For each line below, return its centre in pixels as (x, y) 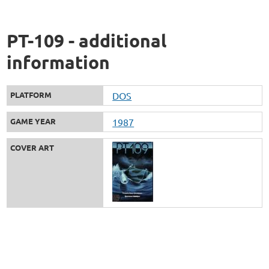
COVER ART (32, 148)
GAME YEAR (33, 121)
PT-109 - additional (87, 41)
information (59, 62)
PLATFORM (31, 95)
